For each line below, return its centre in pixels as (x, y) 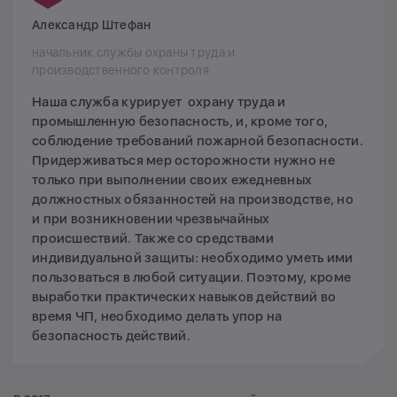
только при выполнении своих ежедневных (172, 180)
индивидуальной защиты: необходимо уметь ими (193, 258)
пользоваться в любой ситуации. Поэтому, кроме (192, 278)
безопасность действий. (111, 336)
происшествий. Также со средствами (153, 239)
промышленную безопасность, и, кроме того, (180, 122)
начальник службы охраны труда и (134, 53)
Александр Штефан (92, 25)
